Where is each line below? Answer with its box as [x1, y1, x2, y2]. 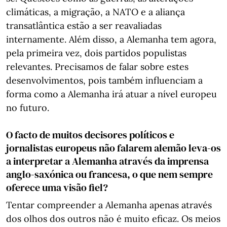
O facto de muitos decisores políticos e [6, 127, 174, 142]
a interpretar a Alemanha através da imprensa [6, 154, 209, 168]
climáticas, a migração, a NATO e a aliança [6, 6, 185, 18]
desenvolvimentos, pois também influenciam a [6, 74, 203, 86]
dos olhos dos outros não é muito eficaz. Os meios [6, 212, 220, 224]
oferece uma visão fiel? [6, 180, 108, 195]
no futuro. [6, 101, 49, 113]
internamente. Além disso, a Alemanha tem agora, [6, 33, 216, 45]
